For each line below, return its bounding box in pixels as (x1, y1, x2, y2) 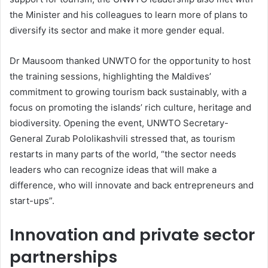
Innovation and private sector (10, 224, 255, 246)
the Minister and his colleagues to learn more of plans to (10, 9, 248, 21)
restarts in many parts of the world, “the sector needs (10, 148, 236, 160)
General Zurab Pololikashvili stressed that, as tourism (10, 133, 235, 145)
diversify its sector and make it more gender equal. (10, 25, 224, 36)
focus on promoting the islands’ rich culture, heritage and (10, 102, 251, 114)
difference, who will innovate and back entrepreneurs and (10, 179, 254, 191)
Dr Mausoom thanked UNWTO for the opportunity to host (10, 55, 251, 67)
